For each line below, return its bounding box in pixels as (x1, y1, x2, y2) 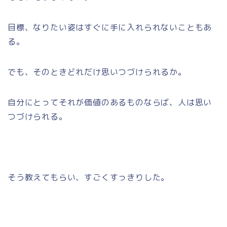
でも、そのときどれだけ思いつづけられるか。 (8, 66, 186, 78)
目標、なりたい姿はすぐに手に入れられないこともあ (8, 21, 212, 33)
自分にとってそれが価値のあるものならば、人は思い (8, 96, 212, 108)
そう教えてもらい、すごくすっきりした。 (8, 171, 170, 183)
